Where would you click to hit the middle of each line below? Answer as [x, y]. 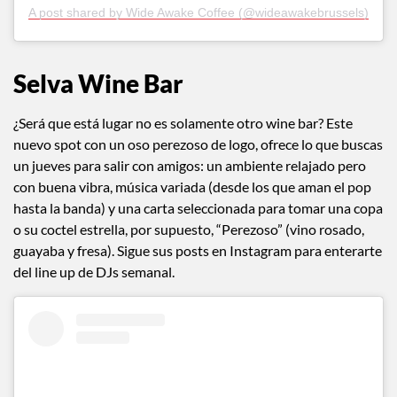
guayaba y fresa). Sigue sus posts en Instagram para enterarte [198, 251]
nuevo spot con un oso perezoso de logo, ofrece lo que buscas [198, 144]
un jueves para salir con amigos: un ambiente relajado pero [190, 166]
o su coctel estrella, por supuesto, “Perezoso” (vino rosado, [189, 230]
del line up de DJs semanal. [94, 272]
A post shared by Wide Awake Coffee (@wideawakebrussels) [198, 13]
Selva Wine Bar [98, 84]
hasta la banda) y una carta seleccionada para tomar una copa [198, 208]
